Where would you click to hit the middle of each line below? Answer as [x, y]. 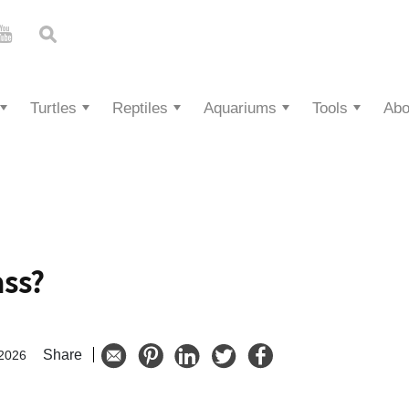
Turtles [53, 108]
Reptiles [140, 108]
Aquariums [240, 108]
